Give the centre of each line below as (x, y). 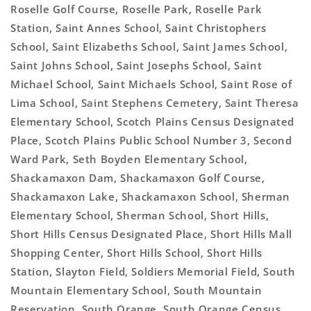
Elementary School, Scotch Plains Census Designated (153, 121)
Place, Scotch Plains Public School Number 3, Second (151, 140)
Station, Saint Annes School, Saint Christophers (138, 27)
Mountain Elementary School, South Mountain (136, 290)
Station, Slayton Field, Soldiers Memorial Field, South (153, 271)
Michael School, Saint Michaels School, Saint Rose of (151, 84)
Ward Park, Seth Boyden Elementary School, (129, 159)
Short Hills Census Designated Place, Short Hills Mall (151, 234)
